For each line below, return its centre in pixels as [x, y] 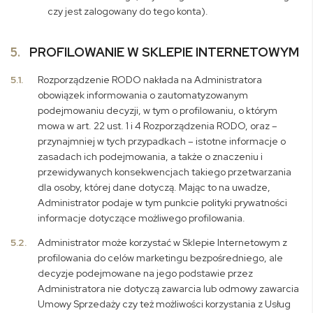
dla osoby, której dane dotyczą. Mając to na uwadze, [154, 187]
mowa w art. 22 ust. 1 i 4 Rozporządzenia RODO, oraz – [158, 126]
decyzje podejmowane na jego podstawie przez [146, 273]
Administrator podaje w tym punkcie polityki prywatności [163, 203]
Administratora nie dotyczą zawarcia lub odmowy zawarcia [169, 289]
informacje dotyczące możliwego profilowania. [142, 218]
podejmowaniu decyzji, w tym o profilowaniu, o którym [158, 110]
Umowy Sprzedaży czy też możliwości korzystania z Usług [165, 304]
